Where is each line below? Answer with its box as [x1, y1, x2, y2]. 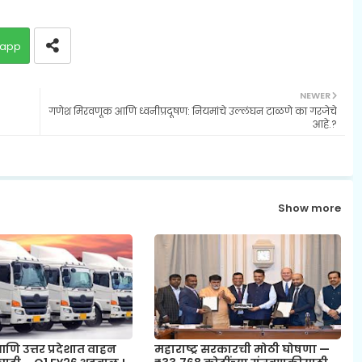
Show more [277, 200, 341, 216]
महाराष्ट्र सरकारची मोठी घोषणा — [154, 341, 330, 358]
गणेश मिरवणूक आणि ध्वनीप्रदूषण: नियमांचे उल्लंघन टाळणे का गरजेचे [48, 104, 337, 119]
